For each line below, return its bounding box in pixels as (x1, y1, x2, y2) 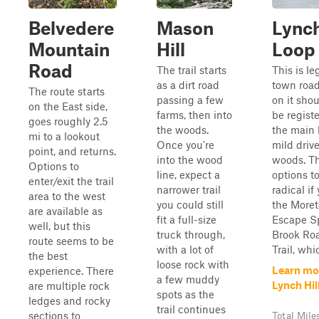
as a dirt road (157, 78, 219, 91)
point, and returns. (28, 145, 116, 157)
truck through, (157, 228, 225, 241)
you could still (157, 198, 224, 211)
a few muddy (157, 273, 219, 286)
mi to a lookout (28, 130, 100, 142)
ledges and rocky (28, 294, 110, 307)
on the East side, (28, 100, 108, 113)
